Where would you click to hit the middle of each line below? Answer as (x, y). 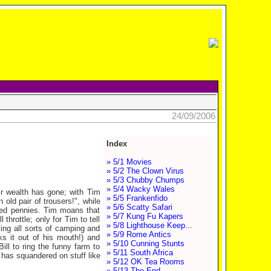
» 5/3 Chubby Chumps (145, 180)
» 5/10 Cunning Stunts (145, 243)
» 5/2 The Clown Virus (145, 171)
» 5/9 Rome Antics (139, 234)
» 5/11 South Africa (139, 253)
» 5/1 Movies (129, 162)
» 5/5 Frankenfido (137, 198)
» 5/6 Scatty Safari (139, 207)
